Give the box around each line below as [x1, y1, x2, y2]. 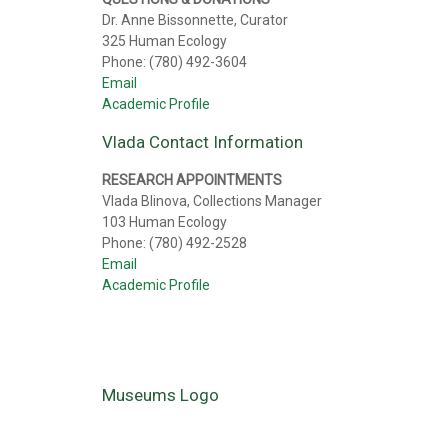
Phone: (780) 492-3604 [102, 54, 247, 70]
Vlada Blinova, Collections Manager [102, 193, 325, 209]
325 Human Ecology [102, 33, 227, 49]
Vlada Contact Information [102, 132, 303, 152]
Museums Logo [102, 385, 219, 405]
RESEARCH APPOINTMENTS [102, 172, 282, 188]
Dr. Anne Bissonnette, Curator [102, 12, 291, 28]
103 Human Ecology [102, 214, 230, 230]
